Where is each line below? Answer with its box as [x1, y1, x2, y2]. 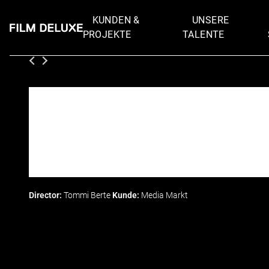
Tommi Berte [64, 190, 110, 200]
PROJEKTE [82, 29, 131, 41]
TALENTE [182, 29, 225, 41]
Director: [29, 190, 62, 200]
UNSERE [192, 14, 229, 26]
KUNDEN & [92, 14, 140, 26]
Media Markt [141, 190, 188, 200]
